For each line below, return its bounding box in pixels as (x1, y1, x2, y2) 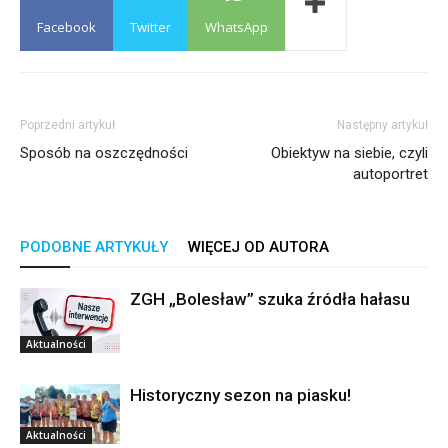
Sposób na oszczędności (20, 143, 188, 162)
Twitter (130, 17, 171, 36)
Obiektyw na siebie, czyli (271, 143, 428, 162)
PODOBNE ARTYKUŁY (20, 237, 168, 256)
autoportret (353, 164, 428, 183)
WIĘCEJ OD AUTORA (188, 237, 329, 256)
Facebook (37, 17, 96, 36)
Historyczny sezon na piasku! (130, 384, 351, 405)
